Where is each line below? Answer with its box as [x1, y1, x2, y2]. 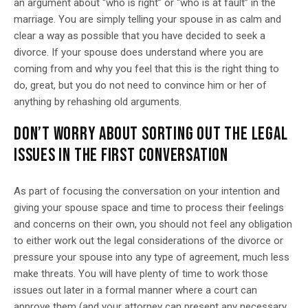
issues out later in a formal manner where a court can [14, 284, 257, 296]
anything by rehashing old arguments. [14, 96, 181, 108]
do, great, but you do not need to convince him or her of [14, 79, 267, 91]
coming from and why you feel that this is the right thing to [14, 63, 279, 75]
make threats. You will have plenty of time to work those [14, 267, 268, 280]
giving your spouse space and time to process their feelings [14, 201, 284, 214]
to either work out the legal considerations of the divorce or [14, 234, 283, 247]
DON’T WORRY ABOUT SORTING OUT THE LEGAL [14, 124, 288, 145]
